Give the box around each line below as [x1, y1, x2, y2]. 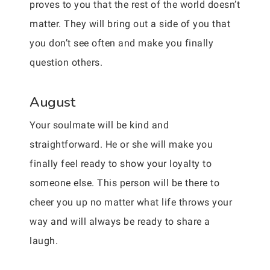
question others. [30, 57, 102, 68]
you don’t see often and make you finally [30, 37, 213, 49]
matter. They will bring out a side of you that [30, 18, 230, 30]
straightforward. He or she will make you [30, 139, 213, 150]
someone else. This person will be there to [30, 177, 219, 189]
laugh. [30, 235, 58, 246]
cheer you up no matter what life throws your [30, 196, 232, 208]
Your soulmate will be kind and [30, 119, 169, 131]
